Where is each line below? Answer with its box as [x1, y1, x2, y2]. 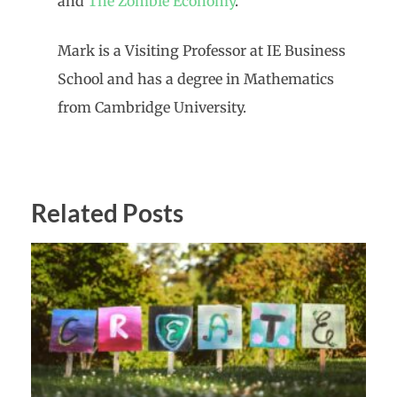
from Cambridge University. [58, 98, 246, 117]
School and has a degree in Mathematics [58, 70, 334, 89]
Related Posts [31, 198, 183, 229]
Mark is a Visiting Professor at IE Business [58, 42, 346, 60]
